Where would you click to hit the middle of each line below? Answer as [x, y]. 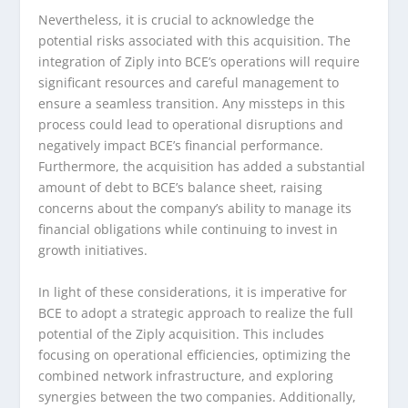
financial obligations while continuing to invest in [189, 229]
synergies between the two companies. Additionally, [198, 396]
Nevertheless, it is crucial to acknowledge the [177, 20]
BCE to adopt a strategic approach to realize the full [196, 312]
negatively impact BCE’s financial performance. [181, 146]
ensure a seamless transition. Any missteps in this [192, 104]
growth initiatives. [93, 250]
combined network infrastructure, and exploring [186, 375]
